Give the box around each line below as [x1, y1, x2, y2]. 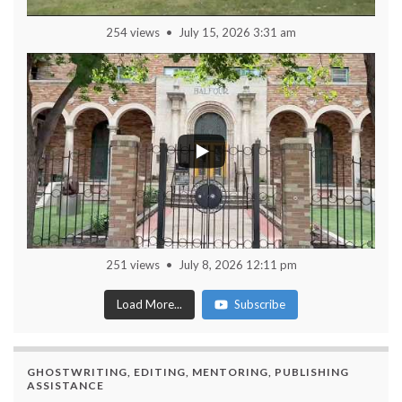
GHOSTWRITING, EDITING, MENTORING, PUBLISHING [27, 364, 349, 379]
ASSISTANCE [27, 378, 104, 392]
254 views [106, 24, 160, 39]
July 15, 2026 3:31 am [179, 24, 296, 39]
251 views [105, 257, 160, 272]
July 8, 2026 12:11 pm [178, 257, 297, 272]
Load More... [117, 296, 182, 311]
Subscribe [234, 296, 285, 311]
